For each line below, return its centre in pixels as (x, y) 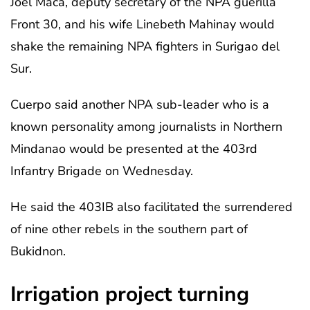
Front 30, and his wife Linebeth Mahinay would (143, 24)
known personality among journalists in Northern (146, 126)
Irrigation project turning (130, 294)
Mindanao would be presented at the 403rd (134, 148)
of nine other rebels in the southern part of (129, 229)
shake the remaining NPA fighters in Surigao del (145, 46)
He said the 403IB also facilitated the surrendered (152, 207)
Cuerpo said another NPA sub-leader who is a (140, 104)
